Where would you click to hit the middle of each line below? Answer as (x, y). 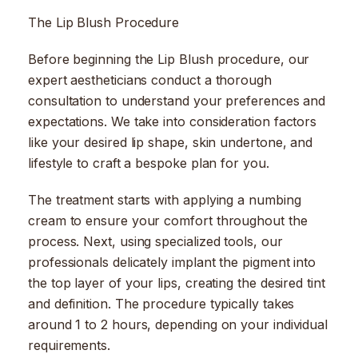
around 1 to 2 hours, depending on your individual (178, 325)
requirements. (69, 346)
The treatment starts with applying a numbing (165, 200)
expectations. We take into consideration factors (173, 122)
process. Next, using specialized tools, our (155, 242)
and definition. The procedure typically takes (161, 304)
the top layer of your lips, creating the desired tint (177, 283)
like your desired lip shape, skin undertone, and (171, 143)
